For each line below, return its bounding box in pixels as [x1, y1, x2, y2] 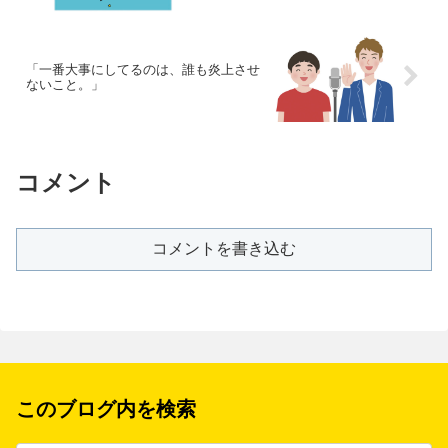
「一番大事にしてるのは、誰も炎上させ [26, 61, 260, 77]
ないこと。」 [26, 76, 104, 92]
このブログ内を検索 [16, 398, 196, 421]
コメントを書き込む [152, 239, 296, 257]
